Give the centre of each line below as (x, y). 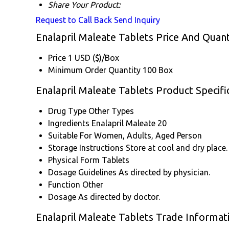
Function (64, 185)
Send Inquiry (137, 20)
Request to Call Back (74, 20)
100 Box (158, 70)
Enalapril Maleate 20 (129, 123)
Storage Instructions (86, 148)
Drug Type (67, 111)
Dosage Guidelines (82, 173)
